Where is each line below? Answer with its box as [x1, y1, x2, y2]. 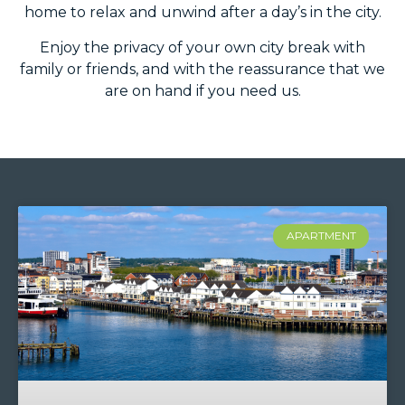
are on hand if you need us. [104, 81, 301, 99]
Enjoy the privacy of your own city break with [40, 38, 365, 56]
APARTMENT [286, 229, 356, 243]
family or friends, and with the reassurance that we [20, 60, 385, 78]
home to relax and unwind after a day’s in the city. [24, 4, 381, 22]
